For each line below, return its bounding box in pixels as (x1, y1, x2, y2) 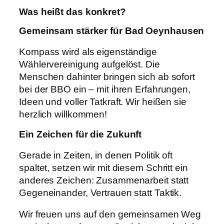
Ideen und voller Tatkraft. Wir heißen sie (19, 96, 186, 107)
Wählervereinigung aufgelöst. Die (19, 58, 160, 69)
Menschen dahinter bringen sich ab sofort (19, 71, 195, 82)
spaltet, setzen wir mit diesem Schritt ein (19, 162, 188, 173)
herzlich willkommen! (19, 108, 107, 119)
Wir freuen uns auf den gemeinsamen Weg (19, 209, 201, 220)
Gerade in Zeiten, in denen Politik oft (19, 149, 173, 160)
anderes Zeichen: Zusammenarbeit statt (19, 174, 189, 185)
